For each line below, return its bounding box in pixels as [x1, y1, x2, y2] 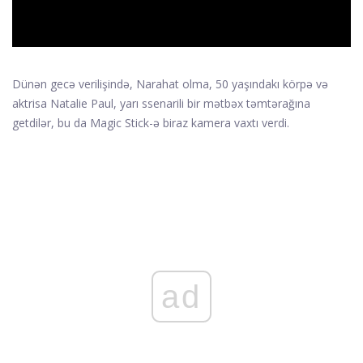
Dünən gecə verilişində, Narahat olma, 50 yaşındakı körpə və [12, 76, 328, 92]
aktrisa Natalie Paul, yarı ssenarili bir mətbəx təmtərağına [12, 96, 310, 112]
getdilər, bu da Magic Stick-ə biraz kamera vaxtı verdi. [12, 115, 289, 131]
